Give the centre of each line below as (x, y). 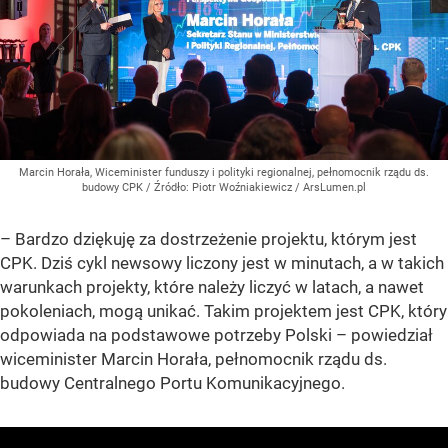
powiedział (390, 334)
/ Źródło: (169, 187)
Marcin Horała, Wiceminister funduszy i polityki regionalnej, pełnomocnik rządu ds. (224, 172)
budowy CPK (114, 187)
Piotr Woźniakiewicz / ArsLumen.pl (279, 187)
